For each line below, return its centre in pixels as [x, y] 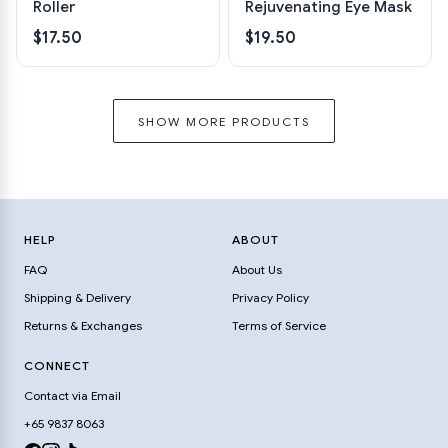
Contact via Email [72, 395]
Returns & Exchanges [83, 325]
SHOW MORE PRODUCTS [224, 121]
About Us [257, 269]
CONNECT [57, 365]
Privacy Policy [270, 297]
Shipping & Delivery [77, 297]
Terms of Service [279, 325]
